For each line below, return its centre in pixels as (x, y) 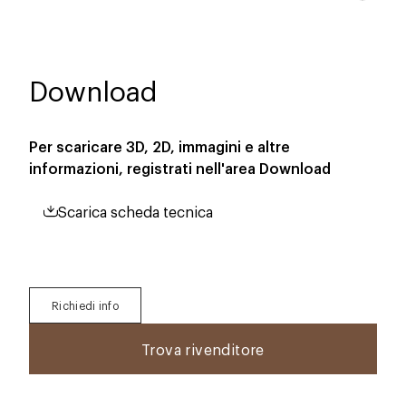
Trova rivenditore (203, 348)
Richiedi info (85, 305)
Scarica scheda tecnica (135, 211)
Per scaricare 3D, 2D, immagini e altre (159, 145)
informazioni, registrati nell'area (142, 167)
